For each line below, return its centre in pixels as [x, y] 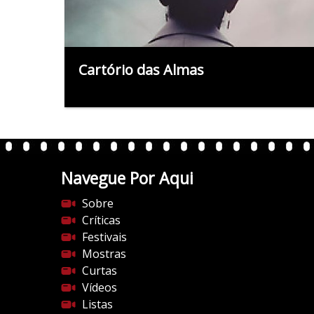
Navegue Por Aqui [127, 178]
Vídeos [100, 287]
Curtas [100, 270]
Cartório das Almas [141, 69]
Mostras [104, 253]
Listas [97, 304]
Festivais [104, 237]
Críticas [101, 220]
